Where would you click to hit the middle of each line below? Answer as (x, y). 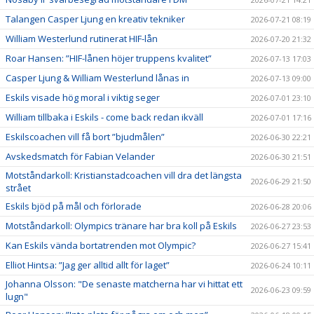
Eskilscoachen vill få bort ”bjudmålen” (85, 136)
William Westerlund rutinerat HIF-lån (82, 38)
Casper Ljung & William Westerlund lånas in (97, 77)
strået (18, 187)
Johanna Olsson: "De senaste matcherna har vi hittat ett (124, 284)
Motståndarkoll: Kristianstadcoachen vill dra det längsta (124, 175)
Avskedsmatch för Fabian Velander (80, 156)
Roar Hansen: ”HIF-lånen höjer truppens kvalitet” (109, 58)
